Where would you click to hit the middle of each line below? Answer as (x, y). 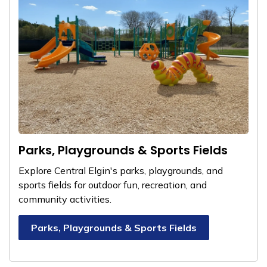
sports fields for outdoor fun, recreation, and (113, 185)
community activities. (65, 199)
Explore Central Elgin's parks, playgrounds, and (121, 170)
